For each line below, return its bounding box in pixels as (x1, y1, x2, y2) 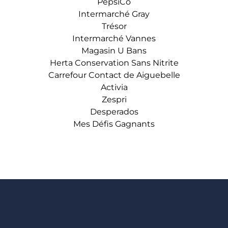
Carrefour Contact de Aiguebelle (48, 70, 180, 80)
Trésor (101, 21, 127, 31)
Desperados (90, 107, 138, 117)
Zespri (101, 95, 127, 104)
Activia (100, 82, 128, 92)
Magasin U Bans (81, 46, 147, 55)
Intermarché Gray (78, 9, 150, 19)
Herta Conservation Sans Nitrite (49, 58, 179, 68)
